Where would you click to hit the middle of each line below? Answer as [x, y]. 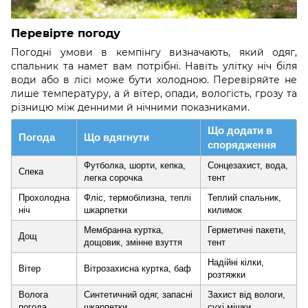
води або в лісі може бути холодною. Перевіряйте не [154, 79]
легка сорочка [113, 177]
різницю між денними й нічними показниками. [130, 107]
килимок [225, 210]
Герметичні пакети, [247, 230]
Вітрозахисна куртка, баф [137, 268]
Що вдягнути [117, 137]
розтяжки [227, 274]
